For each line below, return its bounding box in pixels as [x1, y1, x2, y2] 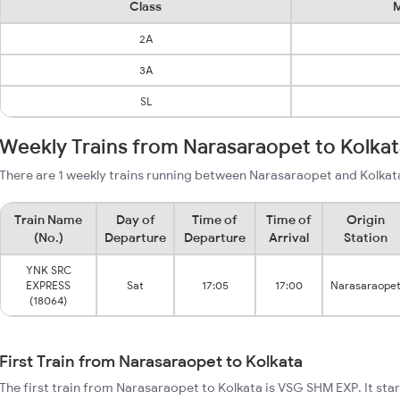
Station [344, 229, 387, 246]
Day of [115, 212, 155, 228]
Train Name [14, 212, 82, 228]
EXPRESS [26, 279, 71, 292]
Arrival [269, 229, 309, 246]
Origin [346, 212, 385, 228]
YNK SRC [25, 263, 71, 277]
